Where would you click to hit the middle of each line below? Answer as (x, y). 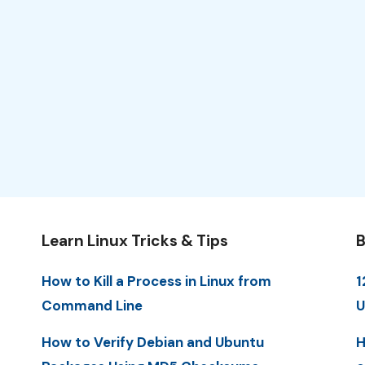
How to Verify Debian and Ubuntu (152, 343)
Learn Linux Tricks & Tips (134, 241)
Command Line (92, 306)
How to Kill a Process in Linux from (156, 281)
